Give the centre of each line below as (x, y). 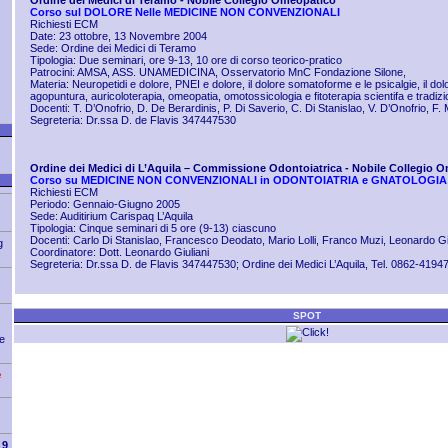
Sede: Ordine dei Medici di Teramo (113, 48)
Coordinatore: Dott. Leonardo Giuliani (119, 252)
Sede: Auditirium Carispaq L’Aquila (111, 216)
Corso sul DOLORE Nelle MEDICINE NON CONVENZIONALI (185, 12)
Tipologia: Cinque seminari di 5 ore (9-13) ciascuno (153, 228)
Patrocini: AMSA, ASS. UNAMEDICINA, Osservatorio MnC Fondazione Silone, (218, 72)
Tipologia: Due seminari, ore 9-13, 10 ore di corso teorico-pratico (186, 60)
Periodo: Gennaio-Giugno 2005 (105, 204)
